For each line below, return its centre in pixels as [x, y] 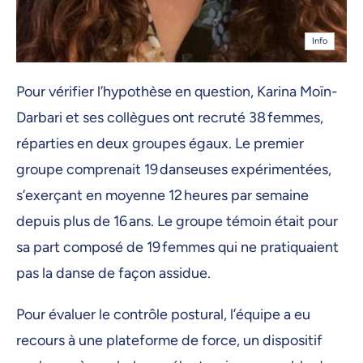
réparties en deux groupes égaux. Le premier [160, 143]
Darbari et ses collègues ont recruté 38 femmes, [170, 117]
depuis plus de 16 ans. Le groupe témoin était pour [177, 221]
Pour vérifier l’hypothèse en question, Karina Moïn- [177, 92]
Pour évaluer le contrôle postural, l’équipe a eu [163, 315]
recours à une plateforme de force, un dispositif [169, 341]
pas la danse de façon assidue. [115, 273]
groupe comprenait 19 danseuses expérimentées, [174, 169]
